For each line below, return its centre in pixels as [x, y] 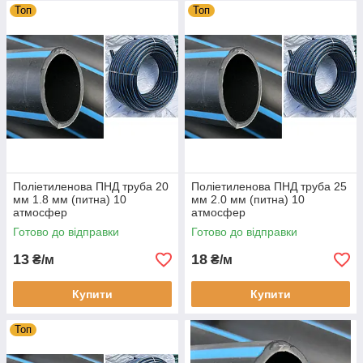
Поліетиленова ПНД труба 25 [269, 186]
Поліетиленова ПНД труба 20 [91, 186]
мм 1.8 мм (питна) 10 [70, 199]
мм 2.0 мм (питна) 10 [248, 199]
